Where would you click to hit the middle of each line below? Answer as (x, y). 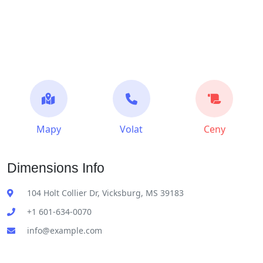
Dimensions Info (56, 168)
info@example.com (65, 230)
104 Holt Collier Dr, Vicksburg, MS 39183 (105, 193)
